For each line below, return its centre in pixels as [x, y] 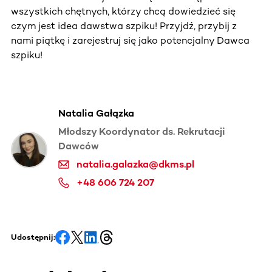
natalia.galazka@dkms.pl [135, 164]
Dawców [79, 146]
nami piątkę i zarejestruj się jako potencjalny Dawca [130, 40]
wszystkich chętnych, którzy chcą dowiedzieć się [123, 11]
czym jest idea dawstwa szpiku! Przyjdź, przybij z [124, 25]
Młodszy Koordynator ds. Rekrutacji [142, 131]
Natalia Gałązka [96, 113]
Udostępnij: [33, 237]
